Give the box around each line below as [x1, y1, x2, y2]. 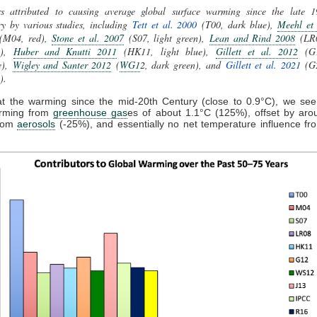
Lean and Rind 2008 [209, 30, 296, 45]
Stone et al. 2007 [52, 30, 124, 45]
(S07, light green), [123, 30, 209, 45]
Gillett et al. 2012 [215, 44, 298, 58]
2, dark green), [139, 57, 207, 71]
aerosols [17, 117, 56, 129]
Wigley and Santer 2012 [12, 57, 112, 71]
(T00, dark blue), [197, 17, 278, 31]
